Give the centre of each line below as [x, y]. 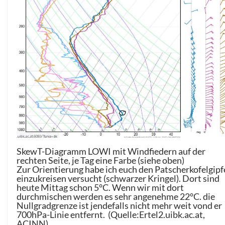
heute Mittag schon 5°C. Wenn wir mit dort [100, 187]
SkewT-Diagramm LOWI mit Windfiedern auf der [111, 151]
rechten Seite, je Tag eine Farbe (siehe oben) [101, 160]
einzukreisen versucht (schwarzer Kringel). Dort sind [118, 178]
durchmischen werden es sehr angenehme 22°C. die [116, 196]
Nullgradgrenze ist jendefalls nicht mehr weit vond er [120, 205]
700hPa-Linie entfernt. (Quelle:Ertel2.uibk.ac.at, [111, 214]
